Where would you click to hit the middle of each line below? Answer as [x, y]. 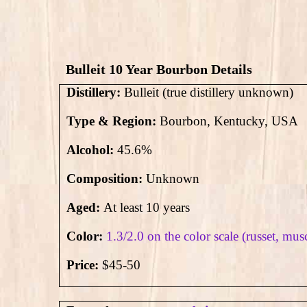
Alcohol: [92, 149]
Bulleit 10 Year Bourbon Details [159, 69]
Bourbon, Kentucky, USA [227, 121]
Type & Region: [111, 121]
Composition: [106, 178]
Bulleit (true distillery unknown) [207, 92]
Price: [84, 265]
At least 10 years [145, 207]
